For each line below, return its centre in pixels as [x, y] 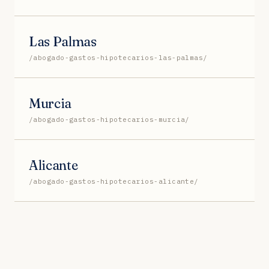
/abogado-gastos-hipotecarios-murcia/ [109, 119]
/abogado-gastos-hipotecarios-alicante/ [114, 181]
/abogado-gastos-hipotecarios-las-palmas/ [118, 57]
